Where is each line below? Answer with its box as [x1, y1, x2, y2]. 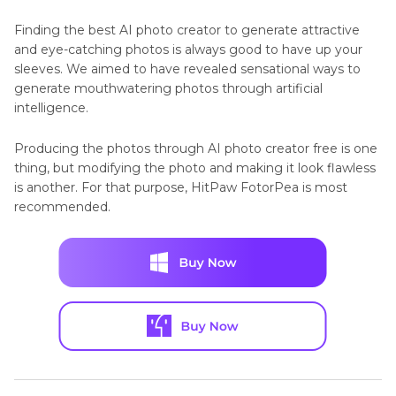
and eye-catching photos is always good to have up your [14, 41, 362, 57]
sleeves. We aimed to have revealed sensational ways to [14, 60, 361, 77]
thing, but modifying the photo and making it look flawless [14, 159, 376, 176]
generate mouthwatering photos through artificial [14, 80, 323, 96]
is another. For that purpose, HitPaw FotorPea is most [14, 179, 347, 195]
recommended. [14, 198, 110, 215]
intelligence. [14, 99, 88, 116]
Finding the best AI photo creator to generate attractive [14, 21, 360, 38]
